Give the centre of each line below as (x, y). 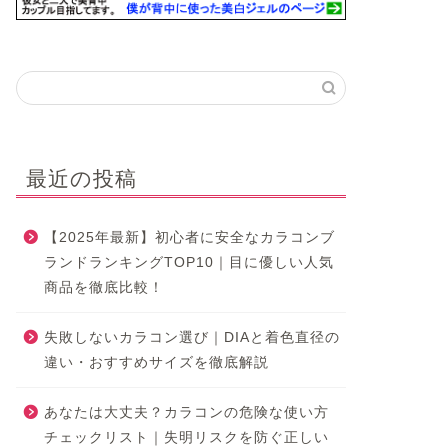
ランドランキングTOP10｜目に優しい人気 (188, 263)
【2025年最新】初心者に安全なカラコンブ (189, 238)
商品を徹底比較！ (103, 288)
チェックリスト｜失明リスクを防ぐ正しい (186, 438)
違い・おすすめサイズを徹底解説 (156, 363)
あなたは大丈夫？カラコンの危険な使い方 (186, 413)
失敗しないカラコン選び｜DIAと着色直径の (191, 338)
